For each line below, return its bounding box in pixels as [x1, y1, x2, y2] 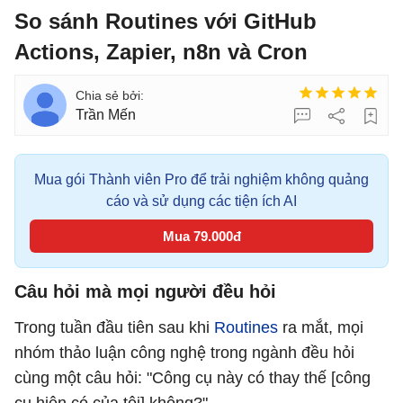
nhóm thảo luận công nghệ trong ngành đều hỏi [14, 344, 354, 362]
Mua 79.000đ [162, 228, 241, 244]
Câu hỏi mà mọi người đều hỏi [14, 282, 276, 301]
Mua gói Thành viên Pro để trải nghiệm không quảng [34, 172, 369, 187]
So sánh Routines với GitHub [14, 9, 317, 33]
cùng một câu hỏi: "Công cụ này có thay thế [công [14, 369, 371, 387]
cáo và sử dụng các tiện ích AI [106, 193, 297, 209]
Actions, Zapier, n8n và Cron [14, 40, 308, 64]
